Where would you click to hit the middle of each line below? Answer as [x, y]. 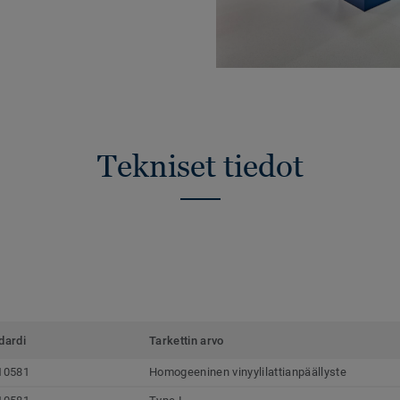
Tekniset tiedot [200, 166]
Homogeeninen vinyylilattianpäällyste [248, 371]
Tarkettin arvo [187, 340]
